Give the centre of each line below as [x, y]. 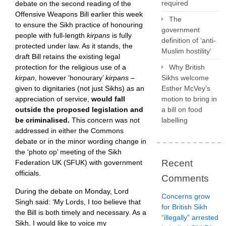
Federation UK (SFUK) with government [79, 162]
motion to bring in [189, 99]
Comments [185, 178]
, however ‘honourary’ [70, 77]
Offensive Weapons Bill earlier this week [79, 14]
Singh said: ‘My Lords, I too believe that [78, 202]
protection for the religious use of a [71, 67]
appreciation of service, [53, 99]
